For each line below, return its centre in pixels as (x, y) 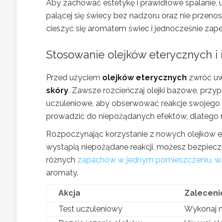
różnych (62, 160)
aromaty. (62, 172)
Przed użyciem (74, 77)
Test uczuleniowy (90, 209)
